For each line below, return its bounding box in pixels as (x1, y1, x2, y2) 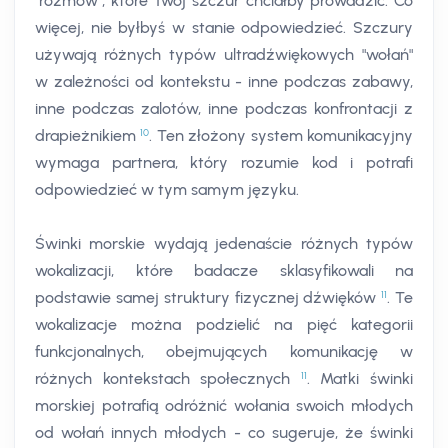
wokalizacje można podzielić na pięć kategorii (35, 315, 413, 335)
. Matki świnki (306, 369, 414, 389)
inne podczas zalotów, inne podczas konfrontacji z (35, 99, 413, 119)
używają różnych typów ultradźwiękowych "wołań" (35, 45, 413, 65)
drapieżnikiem (35, 126, 141, 146)
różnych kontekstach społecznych (35, 369, 301, 389)
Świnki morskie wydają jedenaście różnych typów (35, 234, 413, 254)
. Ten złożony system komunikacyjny (149, 126, 414, 146)
